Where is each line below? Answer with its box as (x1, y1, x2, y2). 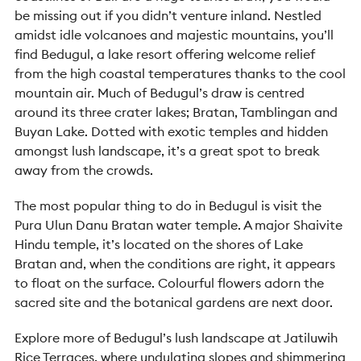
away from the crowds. (15, 162, 153, 178)
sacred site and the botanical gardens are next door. (15, 294, 333, 310)
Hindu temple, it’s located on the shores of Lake (15, 236, 303, 252)
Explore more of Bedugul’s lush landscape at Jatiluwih (15, 330, 338, 346)
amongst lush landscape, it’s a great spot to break (15, 143, 320, 159)
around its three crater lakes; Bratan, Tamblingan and (15, 104, 338, 120)
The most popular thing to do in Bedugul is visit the (15, 197, 322, 214)
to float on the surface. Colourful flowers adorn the (15, 275, 324, 291)
